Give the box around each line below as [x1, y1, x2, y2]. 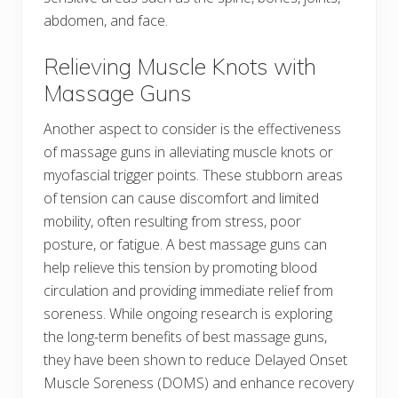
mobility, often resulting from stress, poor [44, 211, 301, 231]
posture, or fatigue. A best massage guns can [44, 234, 327, 254]
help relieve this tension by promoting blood [44, 257, 317, 277]
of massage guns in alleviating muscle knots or [44, 141, 333, 162]
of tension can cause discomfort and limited [44, 187, 319, 208]
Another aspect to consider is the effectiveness [44, 118, 341, 139]
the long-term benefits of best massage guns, [44, 326, 327, 346]
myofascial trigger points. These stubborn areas [44, 164, 343, 185]
